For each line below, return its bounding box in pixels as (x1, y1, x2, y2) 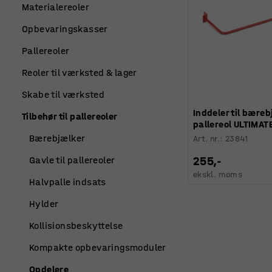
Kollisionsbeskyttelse (29, 220, 123, 231)
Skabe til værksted (22, 89, 105, 100)
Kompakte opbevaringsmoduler (29, 242, 166, 253)
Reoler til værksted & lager (22, 67, 137, 78)
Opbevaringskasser (22, 23, 108, 35)
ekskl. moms (192, 169, 243, 180)
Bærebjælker (29, 132, 86, 144)
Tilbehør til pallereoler (22, 110, 118, 122)
